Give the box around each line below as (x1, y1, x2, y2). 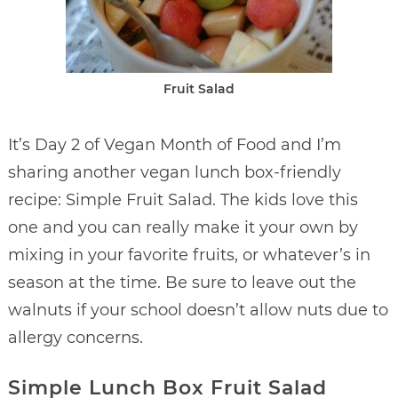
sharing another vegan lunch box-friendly (7, 162, 341, 182)
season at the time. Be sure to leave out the (7, 272, 356, 292)
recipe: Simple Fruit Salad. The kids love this (7, 189, 358, 210)
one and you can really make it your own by (7, 217, 358, 237)
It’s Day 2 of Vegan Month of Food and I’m (7, 134, 341, 155)
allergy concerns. (7, 327, 143, 347)
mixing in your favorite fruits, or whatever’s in (7, 244, 370, 265)
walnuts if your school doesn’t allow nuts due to (7, 299, 388, 320)
